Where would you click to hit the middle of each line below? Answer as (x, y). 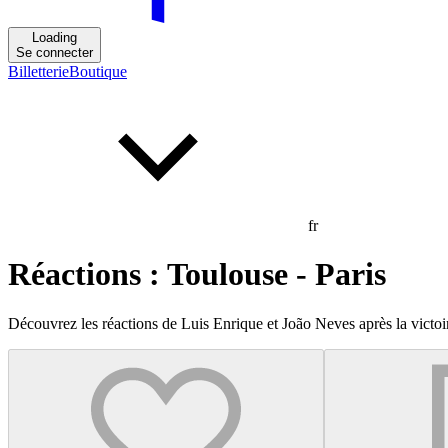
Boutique (98, 71)
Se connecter (54, 52)
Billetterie (38, 71)
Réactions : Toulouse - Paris (197, 274)
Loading (54, 37)
